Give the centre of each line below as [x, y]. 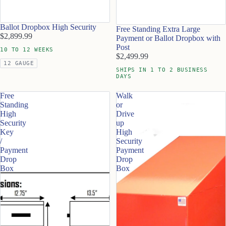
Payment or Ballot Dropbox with [168, 38]
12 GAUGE [19, 63]
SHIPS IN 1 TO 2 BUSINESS [162, 70]
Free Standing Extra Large [158, 29]
